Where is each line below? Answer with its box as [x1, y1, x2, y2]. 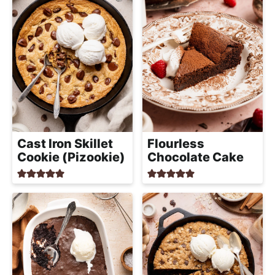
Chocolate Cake [147, 149, 244, 165]
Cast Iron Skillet [17, 136, 113, 151]
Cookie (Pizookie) [17, 149, 125, 165]
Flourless [147, 136, 204, 151]
